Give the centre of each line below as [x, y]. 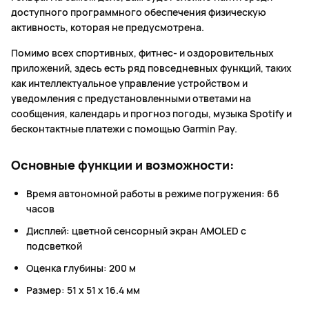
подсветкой [54, 246]
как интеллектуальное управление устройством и [129, 83]
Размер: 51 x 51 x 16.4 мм [83, 290]
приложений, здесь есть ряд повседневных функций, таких [151, 68]
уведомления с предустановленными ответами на [131, 99]
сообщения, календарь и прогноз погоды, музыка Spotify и [151, 114]
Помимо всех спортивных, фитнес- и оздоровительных [142, 53]
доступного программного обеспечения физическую [139, 12]
